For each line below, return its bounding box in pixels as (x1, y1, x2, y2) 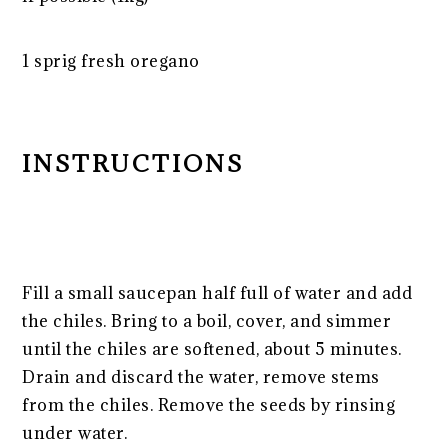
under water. (22, 421, 128, 444)
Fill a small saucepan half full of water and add (22, 281, 413, 304)
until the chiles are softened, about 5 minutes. (22, 337, 402, 360)
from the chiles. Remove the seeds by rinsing (22, 393, 396, 416)
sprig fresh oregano (29, 49, 200, 72)
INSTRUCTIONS (22, 147, 245, 178)
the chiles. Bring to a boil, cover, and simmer (22, 309, 392, 332)
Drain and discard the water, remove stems (22, 365, 380, 388)
